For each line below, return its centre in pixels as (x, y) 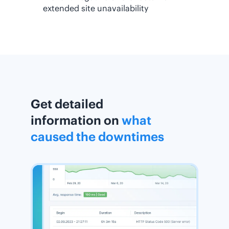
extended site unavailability (96, 8)
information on (76, 120)
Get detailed (67, 104)
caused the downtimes (97, 136)
